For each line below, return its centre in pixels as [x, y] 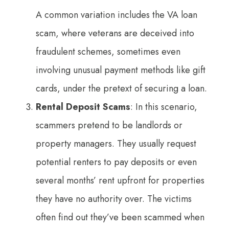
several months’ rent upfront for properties [120, 180]
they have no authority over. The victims [114, 199]
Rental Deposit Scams [83, 107]
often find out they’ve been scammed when [120, 217]
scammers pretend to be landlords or [109, 125]
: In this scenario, [164, 107]
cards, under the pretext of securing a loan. [121, 88]
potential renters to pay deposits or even [116, 162]
